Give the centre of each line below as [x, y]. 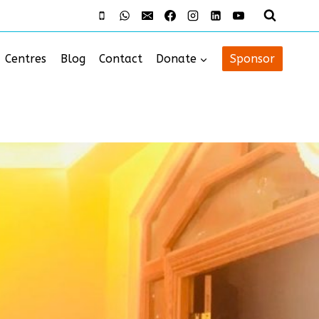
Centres [26, 59]
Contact [120, 59]
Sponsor [252, 59]
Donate [177, 59]
